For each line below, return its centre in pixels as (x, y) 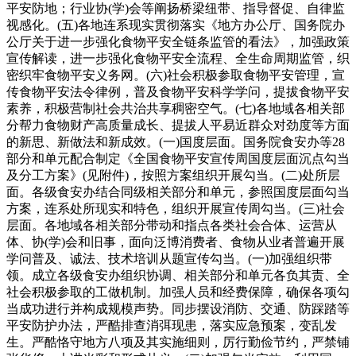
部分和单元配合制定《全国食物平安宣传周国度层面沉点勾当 (178, 158)
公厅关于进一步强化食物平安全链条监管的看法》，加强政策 (178, 41)
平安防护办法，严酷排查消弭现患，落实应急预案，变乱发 (172, 325)
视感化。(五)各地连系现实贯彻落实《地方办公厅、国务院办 (176, 25)
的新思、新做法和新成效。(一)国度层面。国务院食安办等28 (176, 141)
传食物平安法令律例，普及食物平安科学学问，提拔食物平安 (178, 91)
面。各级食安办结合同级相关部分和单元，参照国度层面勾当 (178, 192)
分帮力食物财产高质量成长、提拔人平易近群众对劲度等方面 (178, 125)
